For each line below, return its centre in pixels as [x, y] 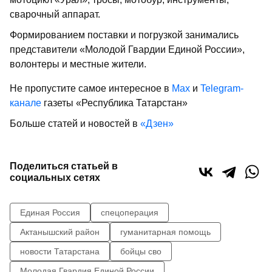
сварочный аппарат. [56, 15]
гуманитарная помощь [165, 232]
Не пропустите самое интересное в [91, 89]
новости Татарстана [60, 252]
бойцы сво [141, 252]
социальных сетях [55, 178]
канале [25, 103]
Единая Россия [50, 213]
